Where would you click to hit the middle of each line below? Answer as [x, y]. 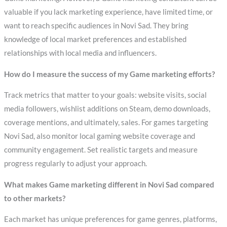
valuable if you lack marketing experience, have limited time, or [108, 12]
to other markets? [34, 198]
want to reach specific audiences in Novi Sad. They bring [96, 26]
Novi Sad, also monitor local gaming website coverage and [99, 136]
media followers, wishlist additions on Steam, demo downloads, [107, 109]
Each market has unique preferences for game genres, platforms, [110, 219]
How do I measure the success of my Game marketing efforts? [109, 74]
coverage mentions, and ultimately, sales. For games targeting [106, 123]
